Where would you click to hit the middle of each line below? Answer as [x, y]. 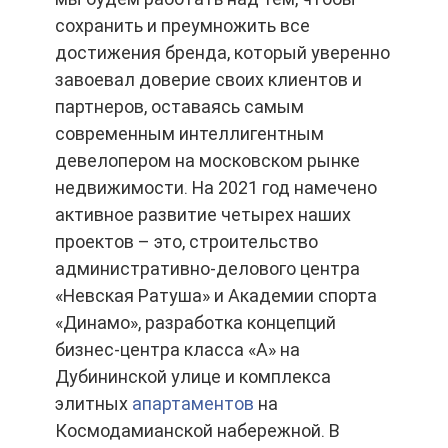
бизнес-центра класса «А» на [177, 349]
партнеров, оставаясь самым [179, 106]
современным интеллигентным [189, 133]
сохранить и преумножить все [182, 25]
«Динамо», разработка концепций [195, 322]
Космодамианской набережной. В [197, 430]
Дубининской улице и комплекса [193, 376]
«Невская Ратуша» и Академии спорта [216, 295]
